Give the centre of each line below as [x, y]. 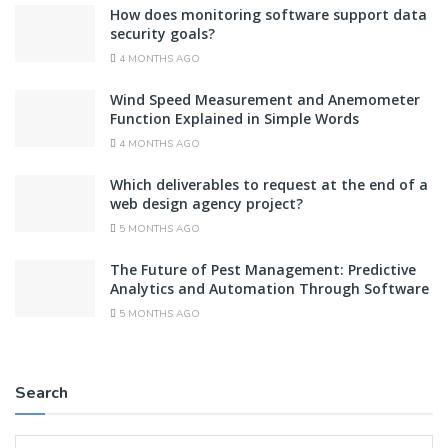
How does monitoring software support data [268, 14]
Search [41, 392]
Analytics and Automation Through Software [269, 288]
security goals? [162, 33]
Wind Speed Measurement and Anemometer [265, 99]
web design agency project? [206, 203]
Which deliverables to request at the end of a [269, 184]
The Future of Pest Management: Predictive [263, 269]
